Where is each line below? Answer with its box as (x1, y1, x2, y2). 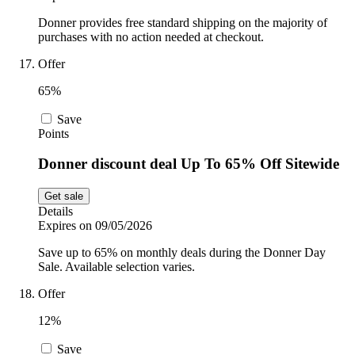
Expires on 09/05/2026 (38, 219, 152, 232)
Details (38, 204, 73, 218)
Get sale (44, 190, 83, 202)
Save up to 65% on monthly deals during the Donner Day (38, 246, 326, 259)
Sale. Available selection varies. (38, 260, 195, 273)
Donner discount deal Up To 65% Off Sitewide (38, 155, 339, 173)
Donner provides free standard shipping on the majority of (38, 15, 327, 29)
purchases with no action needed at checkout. (38, 29, 264, 44)
